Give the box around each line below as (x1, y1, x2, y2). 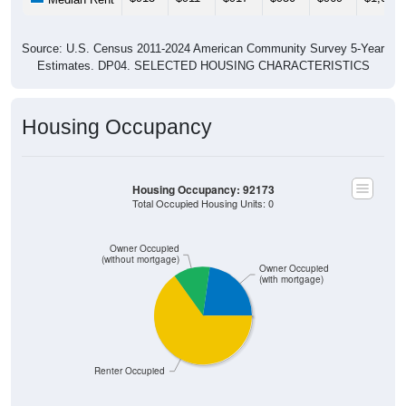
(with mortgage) (259, 256, 324, 268)
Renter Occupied (94, 347, 166, 360)
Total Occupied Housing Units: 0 (132, 179, 274, 193)
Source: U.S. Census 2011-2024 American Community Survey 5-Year (22, 24, 384, 38)
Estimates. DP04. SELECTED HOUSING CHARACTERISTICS (36, 41, 370, 55)
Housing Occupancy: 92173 (131, 164, 275, 180)
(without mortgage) (101, 236, 179, 248)
